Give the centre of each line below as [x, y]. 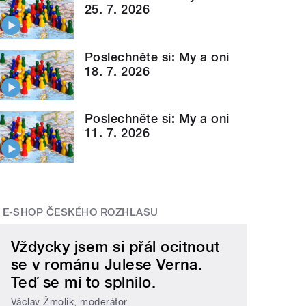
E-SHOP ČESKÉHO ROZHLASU [80, 212]
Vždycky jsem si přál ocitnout [115, 247]
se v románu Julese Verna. [107, 265]
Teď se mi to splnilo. [84, 282]
